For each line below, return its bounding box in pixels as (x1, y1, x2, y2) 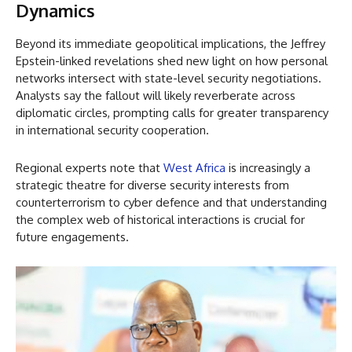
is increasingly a (225, 160, 310, 176)
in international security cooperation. (16, 123, 209, 138)
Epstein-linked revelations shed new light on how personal (16, 53, 328, 69)
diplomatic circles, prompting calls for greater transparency (16, 105, 328, 121)
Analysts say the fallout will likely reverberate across (16, 88, 295, 104)
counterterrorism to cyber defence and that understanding (16, 195, 327, 211)
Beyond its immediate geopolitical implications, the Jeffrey (16, 36, 325, 52)
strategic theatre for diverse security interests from (16, 178, 289, 193)
